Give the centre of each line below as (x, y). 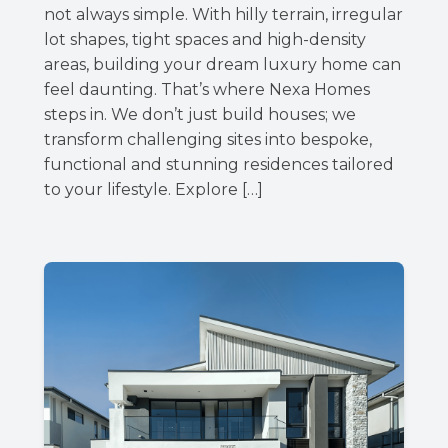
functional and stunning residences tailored (219, 164)
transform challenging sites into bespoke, (208, 139)
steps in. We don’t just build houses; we (200, 114)
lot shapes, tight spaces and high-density (205, 39)
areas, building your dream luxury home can (222, 64)
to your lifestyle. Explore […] (153, 189)
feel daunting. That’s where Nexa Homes (207, 89)
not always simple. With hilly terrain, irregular (223, 14)
